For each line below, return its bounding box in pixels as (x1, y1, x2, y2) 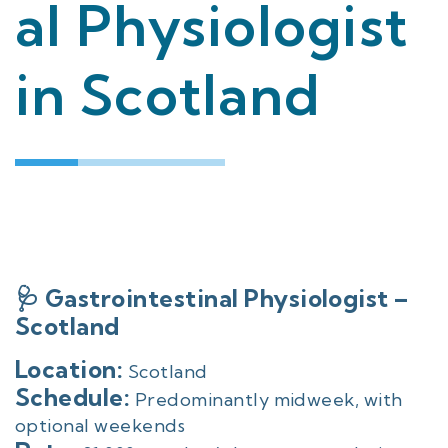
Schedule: (15, 382, 131, 412)
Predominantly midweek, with (130, 388, 403, 411)
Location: (15, 354, 124, 384)
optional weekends (15, 414, 186, 437)
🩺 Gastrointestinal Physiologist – (15, 283, 409, 313)
